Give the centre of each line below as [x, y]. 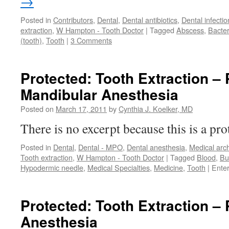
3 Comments [91, 40]
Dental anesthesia [156, 147]
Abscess [190, 30]
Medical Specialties [119, 167]
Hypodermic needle [52, 167]
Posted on [37, 109]
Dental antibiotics [150, 20]
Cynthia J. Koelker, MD [156, 109]
